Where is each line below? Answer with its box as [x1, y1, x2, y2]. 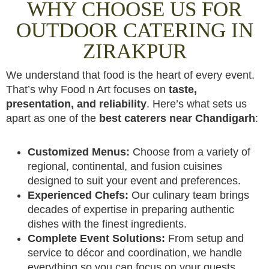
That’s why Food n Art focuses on [6, 83, 169, 95]
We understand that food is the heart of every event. [6, 69, 255, 81]
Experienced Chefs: [28, 189, 128, 201]
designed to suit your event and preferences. [28, 175, 241, 187]
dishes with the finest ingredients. [28, 218, 187, 230]
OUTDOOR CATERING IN [16, 19, 253, 42]
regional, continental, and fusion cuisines [28, 160, 222, 172]
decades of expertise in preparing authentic [28, 204, 234, 216]
